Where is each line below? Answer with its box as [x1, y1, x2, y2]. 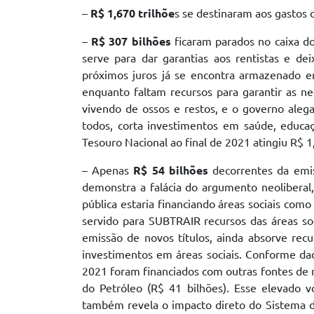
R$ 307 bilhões [91, 35, 171, 48]
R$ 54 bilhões [133, 164, 208, 177]
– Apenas [82, 164, 134, 177]
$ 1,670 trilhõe [98, 7, 175, 20]
